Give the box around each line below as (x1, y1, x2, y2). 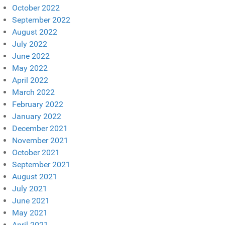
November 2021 (12, 136, 68, 146)
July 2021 (12, 184, 47, 194)
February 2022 (12, 99, 63, 109)
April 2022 (12, 75, 48, 85)
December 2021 (12, 124, 68, 134)
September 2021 (12, 160, 70, 170)
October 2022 (12, 3, 60, 13)
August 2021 (12, 172, 57, 182)
